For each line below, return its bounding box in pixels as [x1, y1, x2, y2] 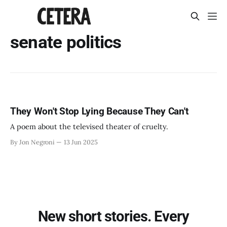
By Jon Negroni [10, 138, 55, 146]
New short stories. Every [37, 208, 190, 225]
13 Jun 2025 [64, 138, 98, 146]
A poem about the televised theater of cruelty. [10, 122, 168, 132]
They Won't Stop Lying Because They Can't [10, 105, 188, 118]
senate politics [10, 32, 122, 52]
